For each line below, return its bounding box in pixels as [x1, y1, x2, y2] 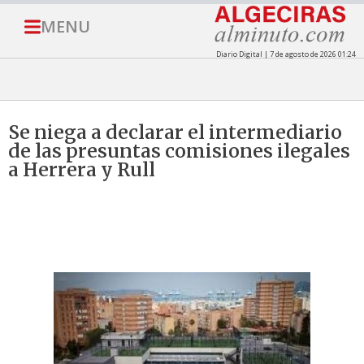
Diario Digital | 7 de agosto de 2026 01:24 [215, 49, 356, 60]
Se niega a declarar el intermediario [8, 120, 342, 145]
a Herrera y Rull [8, 158, 155, 182]
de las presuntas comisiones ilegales [8, 139, 350, 163]
